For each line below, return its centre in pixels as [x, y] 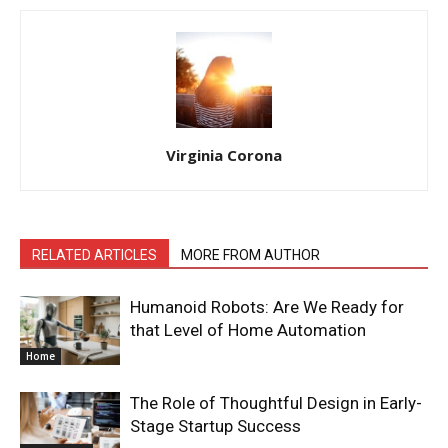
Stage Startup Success [215, 426]
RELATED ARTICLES [94, 255]
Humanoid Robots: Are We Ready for [267, 307]
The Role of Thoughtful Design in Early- [276, 403]
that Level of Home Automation [248, 330]
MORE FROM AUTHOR [250, 255]
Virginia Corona [224, 155]
